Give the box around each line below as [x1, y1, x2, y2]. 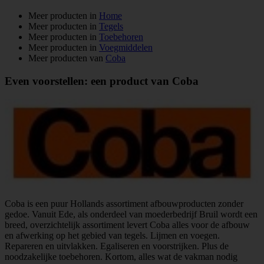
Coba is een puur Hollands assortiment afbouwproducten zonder [5, 198, 243, 209]
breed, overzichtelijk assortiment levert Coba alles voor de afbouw [5, 219, 250, 230]
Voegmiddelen [99, 42, 153, 53]
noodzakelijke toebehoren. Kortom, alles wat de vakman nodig [5, 251, 237, 262]
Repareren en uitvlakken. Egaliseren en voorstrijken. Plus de [5, 240, 229, 251]
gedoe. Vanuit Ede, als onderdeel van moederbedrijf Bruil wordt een [5, 209, 258, 219]
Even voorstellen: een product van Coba [5, 75, 199, 88]
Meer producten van [28, 53, 105, 64]
